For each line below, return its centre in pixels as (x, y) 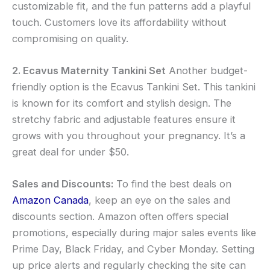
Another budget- (207, 70)
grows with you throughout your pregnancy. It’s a (129, 135)
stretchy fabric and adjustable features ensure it (124, 119)
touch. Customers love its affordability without (119, 22)
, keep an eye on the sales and (159, 200)
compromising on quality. (70, 38)
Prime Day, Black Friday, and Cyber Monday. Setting (133, 249)
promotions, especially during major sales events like (134, 233)
